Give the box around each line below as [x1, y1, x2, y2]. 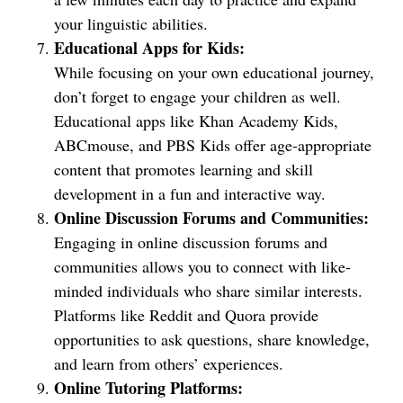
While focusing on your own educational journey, [54, 61, 374, 83]
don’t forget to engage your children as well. [54, 85, 341, 107]
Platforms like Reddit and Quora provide [54, 304, 318, 326]
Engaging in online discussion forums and [54, 231, 327, 253]
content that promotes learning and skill [54, 158, 313, 180]
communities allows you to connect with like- [54, 255, 351, 277]
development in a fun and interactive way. [54, 183, 326, 204]
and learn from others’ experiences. [54, 353, 283, 374]
